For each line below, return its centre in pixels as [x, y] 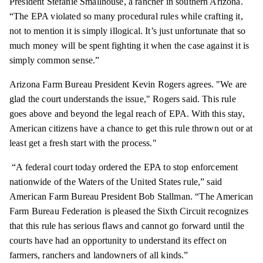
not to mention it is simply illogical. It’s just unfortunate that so [127, 31]
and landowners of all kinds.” [131, 255]
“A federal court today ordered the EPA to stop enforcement [124, 167]
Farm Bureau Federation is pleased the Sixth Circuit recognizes [129, 211]
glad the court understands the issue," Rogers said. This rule [123, 99]
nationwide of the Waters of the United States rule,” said [116, 182]
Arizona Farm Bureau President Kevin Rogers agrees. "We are [128, 85]
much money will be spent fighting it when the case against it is [129, 46]
